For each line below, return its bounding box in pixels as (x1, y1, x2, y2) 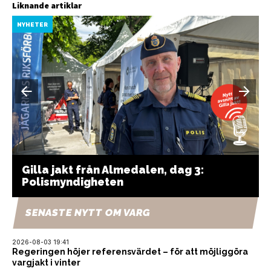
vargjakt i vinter (12, 257, 80, 267)
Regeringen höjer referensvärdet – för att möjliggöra (12, 246, 248, 256)
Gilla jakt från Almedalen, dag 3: (22, 163, 204, 176)
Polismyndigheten (22, 175, 123, 188)
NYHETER (17, 21, 48, 28)
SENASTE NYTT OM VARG (24, 206, 152, 218)
